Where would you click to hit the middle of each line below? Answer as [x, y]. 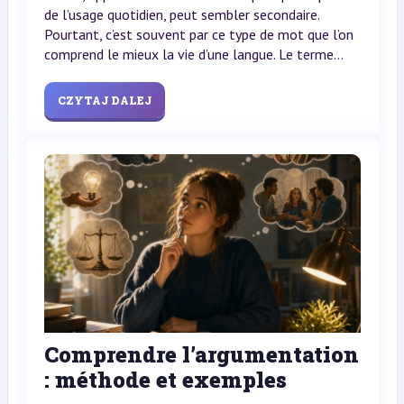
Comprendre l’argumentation [201, 354]
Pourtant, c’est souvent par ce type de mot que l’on [198, 35]
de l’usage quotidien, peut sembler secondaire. [181, 15]
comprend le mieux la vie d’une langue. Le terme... [193, 55]
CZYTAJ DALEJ [104, 101]
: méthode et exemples [165, 379]
